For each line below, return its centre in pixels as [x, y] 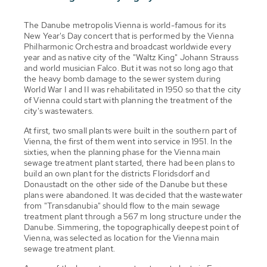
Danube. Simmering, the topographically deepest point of [132, 227]
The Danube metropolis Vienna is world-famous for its [125, 25]
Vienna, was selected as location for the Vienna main [122, 237]
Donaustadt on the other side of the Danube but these [126, 184]
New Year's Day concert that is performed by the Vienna [129, 35]
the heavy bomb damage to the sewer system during [122, 78]
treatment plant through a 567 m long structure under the [133, 216]
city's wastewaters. [59, 111]
